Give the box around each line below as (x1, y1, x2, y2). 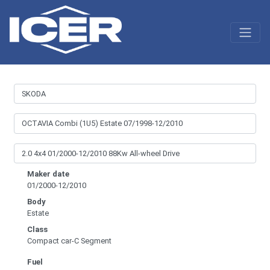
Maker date (27, 169, 69, 178)
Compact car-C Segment (27, 236, 111, 245)
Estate (27, 208, 49, 218)
